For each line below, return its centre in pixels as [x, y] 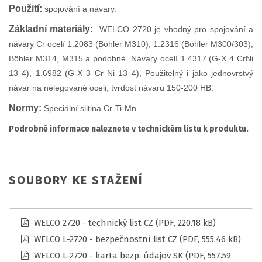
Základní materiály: [53, 29]
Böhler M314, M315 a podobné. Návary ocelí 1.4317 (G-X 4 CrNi [131, 58]
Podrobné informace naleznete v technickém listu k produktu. [129, 129]
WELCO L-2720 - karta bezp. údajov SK [108, 255]
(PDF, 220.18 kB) [186, 223]
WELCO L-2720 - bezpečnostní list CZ [106, 239]
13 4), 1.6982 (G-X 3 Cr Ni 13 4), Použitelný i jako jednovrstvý [131, 73]
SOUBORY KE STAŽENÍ [76, 180]
